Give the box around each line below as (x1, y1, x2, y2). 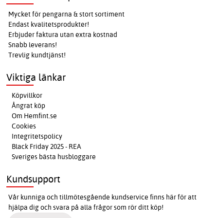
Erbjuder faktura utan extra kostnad (8, 30, 118, 39)
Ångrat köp (12, 101, 46, 110)
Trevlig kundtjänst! (8, 50, 66, 59)
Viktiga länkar (6, 71, 66, 83)
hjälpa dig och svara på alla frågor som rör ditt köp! (8, 202, 164, 212)
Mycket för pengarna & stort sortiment (8, 9, 125, 18)
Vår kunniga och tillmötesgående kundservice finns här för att (8, 192, 197, 201)
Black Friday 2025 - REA (12, 142, 82, 151)
